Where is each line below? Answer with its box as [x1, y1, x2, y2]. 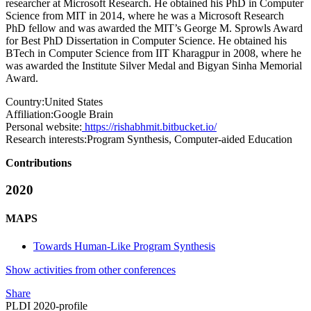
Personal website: [6, 121, 82, 133]
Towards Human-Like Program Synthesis [33, 239, 215, 252]
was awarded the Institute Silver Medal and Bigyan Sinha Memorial [6, 60, 302, 72]
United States [44, 96, 103, 108]
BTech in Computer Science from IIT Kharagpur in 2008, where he [6, 47, 301, 60]
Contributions [6, 157, 72, 169]
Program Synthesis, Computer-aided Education [87, 133, 292, 146]
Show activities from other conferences [6, 263, 176, 276]
